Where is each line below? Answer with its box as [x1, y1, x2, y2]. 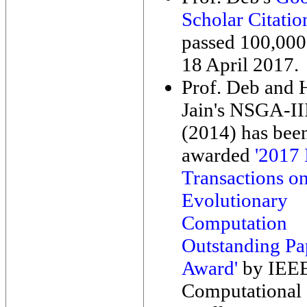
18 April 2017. [182, 53, 299, 75]
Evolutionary [182, 189, 288, 211]
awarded [182, 144, 255, 166]
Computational [182, 280, 302, 302]
